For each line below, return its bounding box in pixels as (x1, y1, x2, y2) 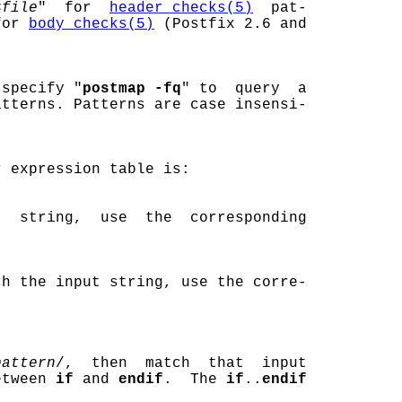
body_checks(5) (29, 16, 154, 32)
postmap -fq (83, 81, 181, 97)
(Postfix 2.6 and (154, 16, 307, 32)
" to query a (181, 81, 307, 97)
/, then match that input (56, 355, 307, 371)
